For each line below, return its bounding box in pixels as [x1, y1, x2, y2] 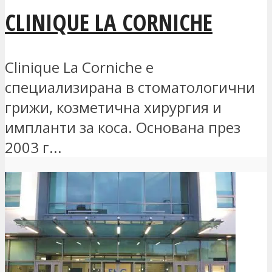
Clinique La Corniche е [5, 56, 154, 77]
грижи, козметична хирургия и [5, 97, 222, 117]
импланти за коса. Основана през [5, 117, 240, 137]
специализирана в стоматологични [5, 76, 255, 97]
